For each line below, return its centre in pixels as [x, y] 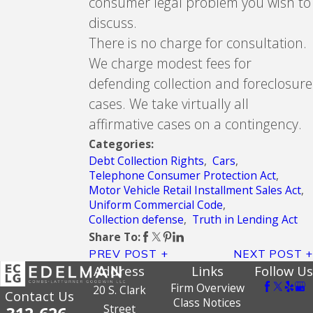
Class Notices [208, 302]
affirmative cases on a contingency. [195, 124]
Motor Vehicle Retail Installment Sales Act [195, 190]
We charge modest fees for [170, 63]
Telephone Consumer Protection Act [182, 175]
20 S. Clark [119, 290]
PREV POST [123, 253]
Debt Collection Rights [146, 160]
